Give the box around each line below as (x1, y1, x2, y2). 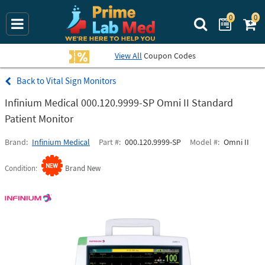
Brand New (65, 163, 101, 173)
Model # (190, 137, 218, 147)
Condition (5, 163, 35, 173)
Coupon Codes (142, 50, 196, 61)
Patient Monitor (5, 112, 73, 125)
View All (115, 50, 142, 61)
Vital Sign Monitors (46, 75, 116, 86)
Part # (99, 137, 119, 147)
